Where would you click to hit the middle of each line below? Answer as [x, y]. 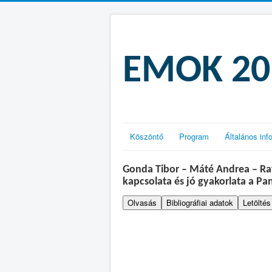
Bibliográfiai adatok [200, 203]
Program [194, 137]
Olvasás [142, 203]
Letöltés [257, 203]
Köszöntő [147, 137]
